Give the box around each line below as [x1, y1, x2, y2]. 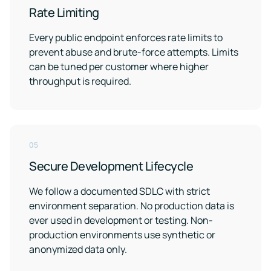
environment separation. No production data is [29, 199, 234, 212]
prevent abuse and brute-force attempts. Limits [29, 45, 238, 59]
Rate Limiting [29, 4, 99, 21]
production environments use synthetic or [29, 228, 215, 241]
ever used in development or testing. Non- [29, 214, 213, 227]
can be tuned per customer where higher [29, 60, 209, 73]
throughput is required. [29, 74, 131, 88]
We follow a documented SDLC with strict [29, 184, 210, 198]
